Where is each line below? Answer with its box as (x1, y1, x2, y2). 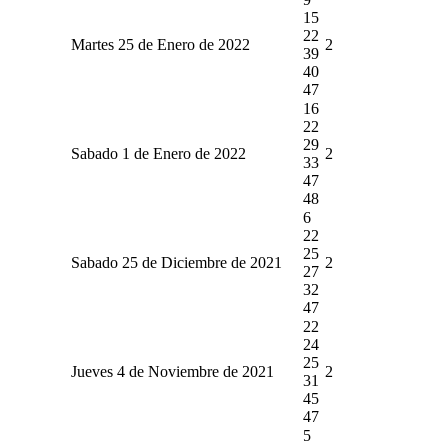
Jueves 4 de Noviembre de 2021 (70, 362, 274, 380)
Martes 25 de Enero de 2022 (70, 35, 250, 53)
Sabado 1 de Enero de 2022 (70, 144, 246, 162)
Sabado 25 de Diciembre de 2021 (70, 253, 282, 271)
